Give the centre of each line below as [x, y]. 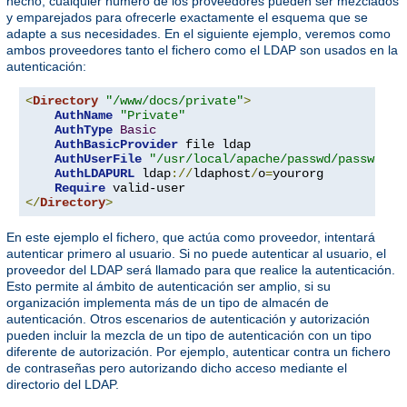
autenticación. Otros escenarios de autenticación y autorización [188, 319]
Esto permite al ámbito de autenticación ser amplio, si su [169, 287]
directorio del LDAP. [63, 385]
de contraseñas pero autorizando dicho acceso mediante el [177, 368]
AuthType [84, 130]
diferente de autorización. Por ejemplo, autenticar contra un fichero [199, 352]
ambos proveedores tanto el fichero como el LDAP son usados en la [202, 50]
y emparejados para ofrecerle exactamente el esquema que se [187, 18]
